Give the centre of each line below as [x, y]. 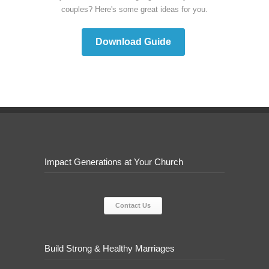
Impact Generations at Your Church [114, 162]
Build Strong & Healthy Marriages [110, 248]
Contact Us [133, 205]
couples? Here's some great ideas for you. [134, 9]
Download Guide [133, 41]
